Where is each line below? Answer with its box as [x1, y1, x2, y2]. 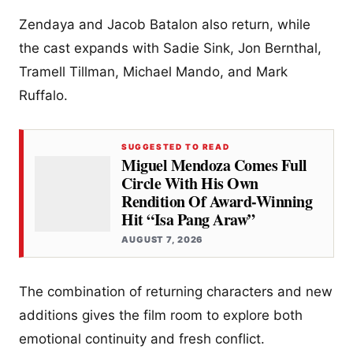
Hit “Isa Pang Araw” [121, 208, 255, 232]
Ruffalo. [19, 87, 68, 104]
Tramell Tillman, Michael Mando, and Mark [19, 64, 288, 80]
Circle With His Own [121, 172, 258, 195]
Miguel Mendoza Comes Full [121, 154, 307, 177]
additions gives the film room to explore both [19, 307, 303, 324]
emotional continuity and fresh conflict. [19, 331, 265, 347]
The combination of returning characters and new [19, 284, 333, 300]
